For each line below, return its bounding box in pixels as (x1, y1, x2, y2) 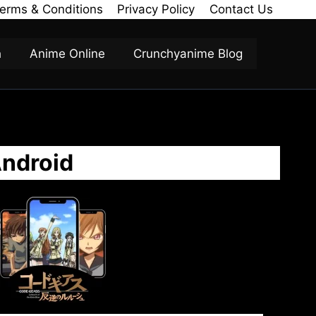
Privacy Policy (117, 2, 195, 16)
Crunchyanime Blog (133, 46, 243, 61)
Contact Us (209, 2, 273, 16)
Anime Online (30, 46, 105, 61)
